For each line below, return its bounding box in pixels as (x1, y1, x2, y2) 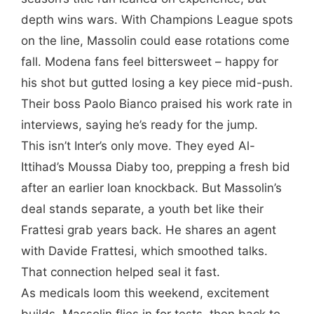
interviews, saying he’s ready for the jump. (21, 117, 258, 132)
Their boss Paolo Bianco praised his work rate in (21, 96, 292, 111)
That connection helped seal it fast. (21, 264, 220, 279)
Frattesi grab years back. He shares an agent (21, 222, 276, 237)
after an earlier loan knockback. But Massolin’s (21, 180, 282, 195)
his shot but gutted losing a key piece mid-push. (21, 75, 293, 90)
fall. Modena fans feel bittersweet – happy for (21, 54, 278, 69)
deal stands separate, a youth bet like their (21, 201, 264, 216)
